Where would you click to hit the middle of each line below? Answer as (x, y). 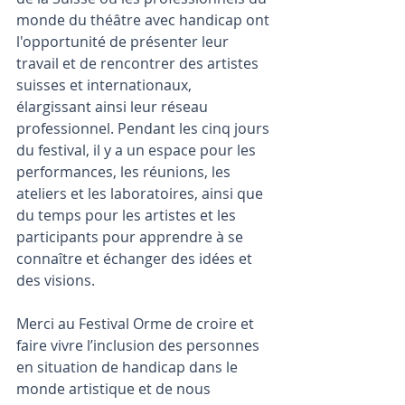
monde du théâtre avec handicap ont (145, 20)
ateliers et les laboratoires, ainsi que (141, 193)
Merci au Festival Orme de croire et (137, 324)
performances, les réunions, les (125, 172)
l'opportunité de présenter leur (124, 42)
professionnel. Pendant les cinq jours (145, 128)
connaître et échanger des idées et (136, 259)
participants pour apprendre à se (132, 237)
